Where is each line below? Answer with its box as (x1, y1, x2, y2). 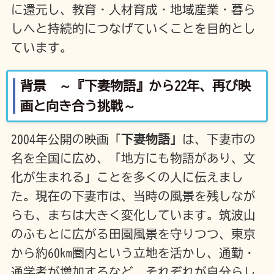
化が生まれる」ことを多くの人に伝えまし (10, 171, 243, 183)
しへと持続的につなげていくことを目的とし (10, 22, 256, 34)
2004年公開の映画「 (10, 133, 121, 146)
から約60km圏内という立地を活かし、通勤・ (10, 247, 256, 259)
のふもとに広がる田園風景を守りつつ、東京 (10, 228, 256, 240)
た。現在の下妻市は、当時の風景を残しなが (10, 190, 256, 202)
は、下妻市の (182, 133, 256, 146)
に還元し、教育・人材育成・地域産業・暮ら (10, 3, 256, 15)
